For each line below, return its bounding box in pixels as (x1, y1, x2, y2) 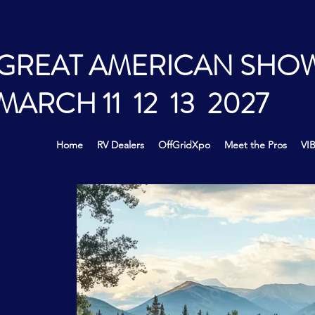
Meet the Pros (224, 138, 287, 151)
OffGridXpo (158, 138, 210, 151)
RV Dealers (97, 138, 144, 151)
